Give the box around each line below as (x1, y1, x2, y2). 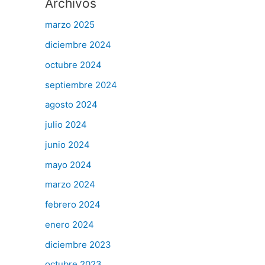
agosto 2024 (45, 99, 98, 111)
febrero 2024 (45, 199, 101, 211)
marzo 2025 (45, 19, 95, 31)
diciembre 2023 (45, 238, 111, 250)
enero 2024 (45, 218, 94, 230)
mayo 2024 (45, 159, 92, 170)
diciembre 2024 (45, 39, 111, 51)
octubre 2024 (45, 59, 102, 70)
